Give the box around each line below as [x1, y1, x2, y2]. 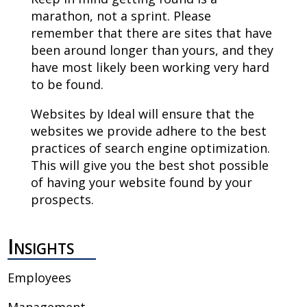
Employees [7, 269, 71, 286]
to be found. [30, 76, 103, 93]
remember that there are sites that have [30, 25, 272, 42]
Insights [7, 232, 74, 261]
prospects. [30, 191, 94, 208]
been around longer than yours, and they [30, 42, 273, 59]
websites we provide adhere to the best [30, 123, 267, 140]
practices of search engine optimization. [30, 140, 270, 157]
